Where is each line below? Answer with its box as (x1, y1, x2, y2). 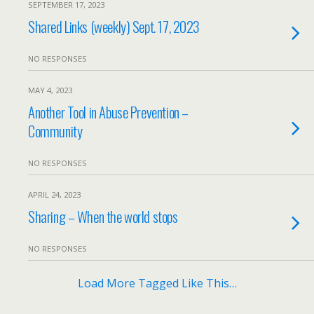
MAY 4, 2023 (28, 85, 72, 95)
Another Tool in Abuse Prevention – (28, 101, 189, 123)
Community (28, 120, 83, 142)
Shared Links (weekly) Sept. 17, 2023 (28, 15, 200, 37)
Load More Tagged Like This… (77, 275, 237, 291)
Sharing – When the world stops (28, 205, 178, 227)
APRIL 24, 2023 (28, 189, 81, 200)
